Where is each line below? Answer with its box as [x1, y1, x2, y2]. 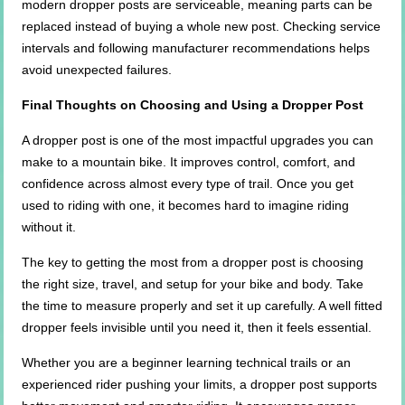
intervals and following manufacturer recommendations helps [22, 41, 371, 56]
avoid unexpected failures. [22, 62, 173, 78]
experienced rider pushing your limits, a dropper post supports [22, 377, 378, 392]
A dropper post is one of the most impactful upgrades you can [22, 133, 374, 148]
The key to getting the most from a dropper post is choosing [22, 255, 364, 270]
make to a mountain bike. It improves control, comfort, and [22, 155, 356, 170]
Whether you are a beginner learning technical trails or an [22, 355, 352, 371]
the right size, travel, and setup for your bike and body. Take [22, 277, 364, 292]
